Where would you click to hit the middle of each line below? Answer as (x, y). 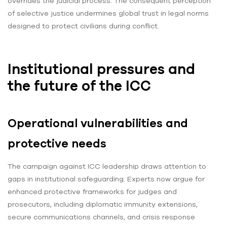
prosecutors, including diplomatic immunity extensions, (103, 204)
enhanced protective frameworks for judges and (92, 191)
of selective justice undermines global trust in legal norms (108, 13)
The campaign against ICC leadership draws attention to (107, 166)
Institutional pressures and (101, 69)
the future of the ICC (79, 85)
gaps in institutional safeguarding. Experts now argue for (106, 179)
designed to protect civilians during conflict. (83, 26)
